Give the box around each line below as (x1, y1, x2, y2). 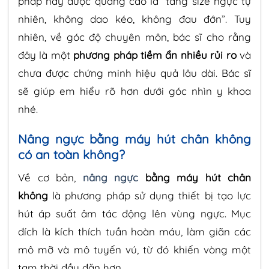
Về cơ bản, (18, 171, 83, 184)
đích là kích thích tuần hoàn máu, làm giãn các (18, 225, 251, 238)
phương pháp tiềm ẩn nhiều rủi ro (73, 49, 237, 62)
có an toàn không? (18, 147, 125, 163)
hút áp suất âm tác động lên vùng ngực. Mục (18, 207, 251, 220)
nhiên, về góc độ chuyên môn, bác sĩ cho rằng (18, 31, 251, 44)
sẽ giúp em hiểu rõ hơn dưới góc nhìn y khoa (18, 85, 251, 98)
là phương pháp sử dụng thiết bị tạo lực (48, 189, 251, 202)
